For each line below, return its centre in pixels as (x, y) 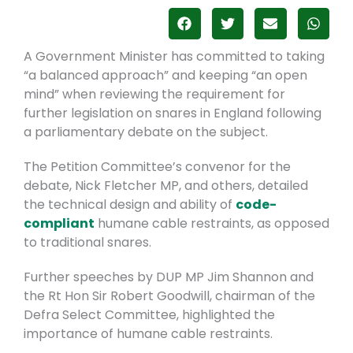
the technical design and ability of (130, 205)
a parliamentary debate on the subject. (146, 132)
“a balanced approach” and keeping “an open (165, 76)
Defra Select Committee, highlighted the (149, 315)
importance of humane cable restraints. (148, 334)
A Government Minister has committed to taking (174, 57)
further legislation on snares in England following (173, 113)
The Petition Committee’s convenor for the (157, 167)
